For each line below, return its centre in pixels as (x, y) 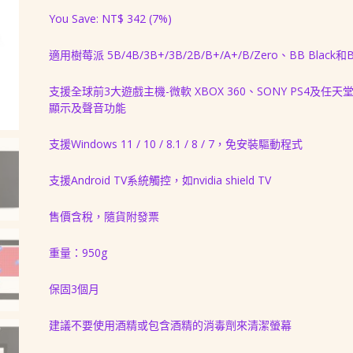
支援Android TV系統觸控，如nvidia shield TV (160, 180)
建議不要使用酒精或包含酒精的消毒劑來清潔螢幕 (170, 325)
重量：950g (78, 253)
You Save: (75, 19)
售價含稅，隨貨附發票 (104, 216)
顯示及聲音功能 (87, 108)
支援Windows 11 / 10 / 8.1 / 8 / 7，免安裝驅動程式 (175, 144)
